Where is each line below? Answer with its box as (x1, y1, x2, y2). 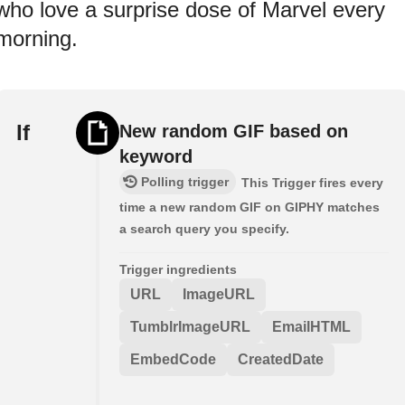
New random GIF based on (119, 120, 348, 141)
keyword (119, 146, 193, 166)
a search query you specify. (119, 221, 289, 236)
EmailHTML (272, 318, 351, 334)
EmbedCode (130, 351, 216, 367)
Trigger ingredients (119, 261, 237, 277)
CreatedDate (238, 351, 324, 367)
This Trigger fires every (241, 174, 383, 190)
